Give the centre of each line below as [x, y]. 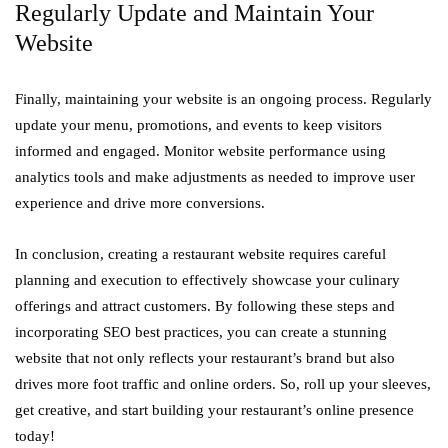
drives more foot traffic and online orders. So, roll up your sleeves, [223, 384]
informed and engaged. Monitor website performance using [200, 151]
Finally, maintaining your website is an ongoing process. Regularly [223, 99]
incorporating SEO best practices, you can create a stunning [201, 332]
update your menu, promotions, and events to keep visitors [198, 125]
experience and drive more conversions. [140, 203]
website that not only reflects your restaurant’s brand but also [205, 358]
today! [35, 436]
